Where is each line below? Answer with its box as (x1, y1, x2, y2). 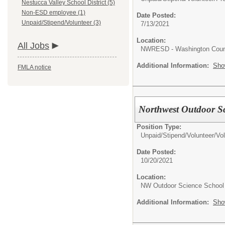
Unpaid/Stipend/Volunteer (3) (22, 19, 101, 26)
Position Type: (137, 123, 181, 131)
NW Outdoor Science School (141, 181, 224, 189)
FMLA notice (18, 64, 51, 71)
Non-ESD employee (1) (22, 9, 85, 16)
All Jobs (18, 41, 49, 51)
